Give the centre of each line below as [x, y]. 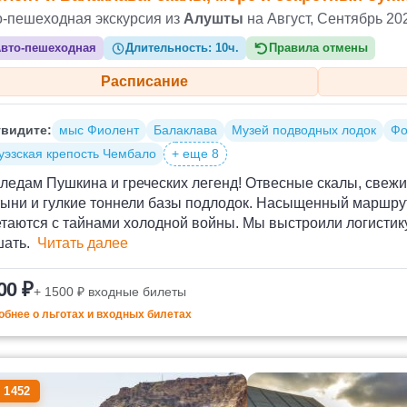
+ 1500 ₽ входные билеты [109, 292]
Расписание [144, 82]
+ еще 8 [195, 154]
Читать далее [83, 243]
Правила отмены [318, 48]
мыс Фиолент [99, 130]
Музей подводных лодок [304, 130]
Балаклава [185, 130]
